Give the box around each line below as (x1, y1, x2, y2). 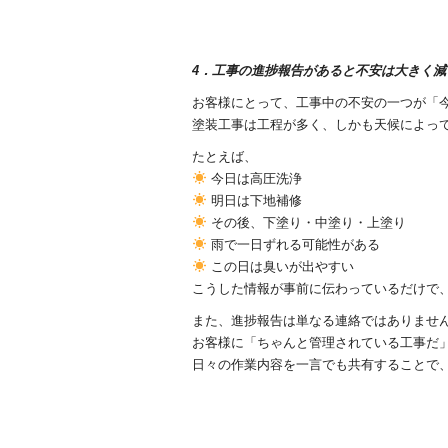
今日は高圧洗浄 (206, 171, 302, 187)
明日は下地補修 (206, 193, 302, 209)
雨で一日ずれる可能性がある (206, 237, 380, 253)
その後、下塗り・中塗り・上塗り (206, 215, 406, 231)
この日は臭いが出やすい (206, 259, 354, 275)
